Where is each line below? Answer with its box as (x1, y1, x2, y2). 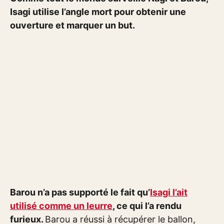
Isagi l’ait (150, 187, 187, 198)
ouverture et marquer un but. (10, 20, 135, 31)
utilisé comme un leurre (10, 200, 112, 211)
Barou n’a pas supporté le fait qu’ (10, 187, 150, 198)
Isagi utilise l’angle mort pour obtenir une (10, 6, 186, 17)
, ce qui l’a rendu (112, 200, 181, 211)
